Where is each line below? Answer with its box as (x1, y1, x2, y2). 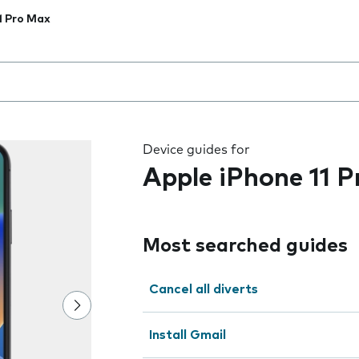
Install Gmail (149, 329, 226, 341)
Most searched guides (143, 236, 348, 256)
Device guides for (143, 143, 250, 156)
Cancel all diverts (149, 283, 258, 296)
